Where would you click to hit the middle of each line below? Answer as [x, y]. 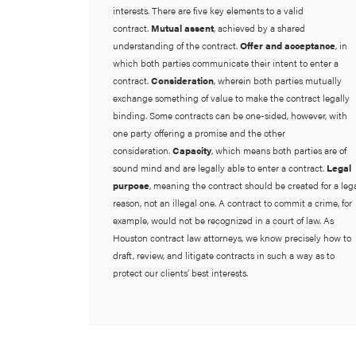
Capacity [192, 150]
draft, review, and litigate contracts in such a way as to [223, 255]
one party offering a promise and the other [199, 132]
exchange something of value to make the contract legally [231, 97]
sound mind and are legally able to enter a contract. [219, 167]
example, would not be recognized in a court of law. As [223, 220]
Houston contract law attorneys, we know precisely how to [232, 237]
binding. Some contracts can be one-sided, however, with [230, 115]
